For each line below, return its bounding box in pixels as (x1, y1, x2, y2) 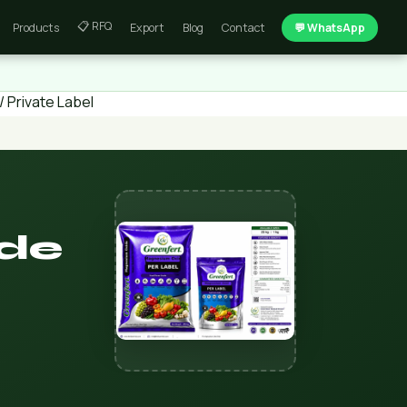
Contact (222, 19, 265, 35)
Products (13, 19, 59, 35)
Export (130, 19, 164, 35)
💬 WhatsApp (294, 19, 365, 35)
